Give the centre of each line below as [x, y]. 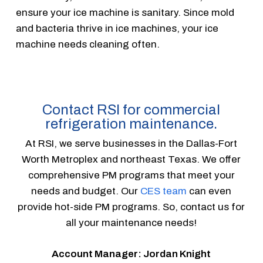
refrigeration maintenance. [131, 124]
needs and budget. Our [86, 191]
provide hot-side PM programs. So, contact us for [131, 207]
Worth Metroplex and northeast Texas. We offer [131, 159]
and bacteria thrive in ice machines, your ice [117, 28]
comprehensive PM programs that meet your [131, 175]
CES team [164, 191]
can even [209, 191]
